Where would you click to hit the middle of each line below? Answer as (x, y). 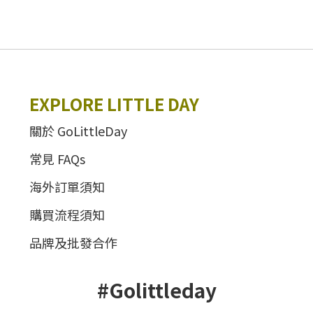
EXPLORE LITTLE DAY (116, 104)
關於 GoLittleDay (78, 131)
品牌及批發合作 (73, 242)
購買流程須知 (67, 214)
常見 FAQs (57, 159)
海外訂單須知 (67, 187)
